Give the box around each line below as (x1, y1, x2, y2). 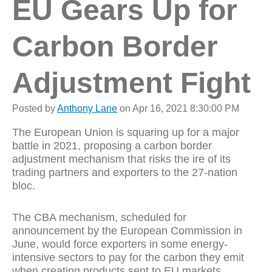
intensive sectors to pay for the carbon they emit (12, 251, 244, 263)
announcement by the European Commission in (12, 225, 242, 237)
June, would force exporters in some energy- (12, 238, 228, 250)
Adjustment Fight (12, 67, 251, 99)
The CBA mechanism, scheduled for (12, 211, 186, 223)
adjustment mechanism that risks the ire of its (12, 153, 231, 165)
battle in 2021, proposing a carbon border (12, 140, 212, 152)
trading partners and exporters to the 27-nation (12, 166, 237, 178)
